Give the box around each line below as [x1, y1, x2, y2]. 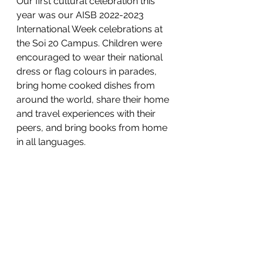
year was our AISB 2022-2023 [16, 9, 146, 21]
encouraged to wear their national [16, 52, 165, 63]
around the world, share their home [16, 94, 171, 105]
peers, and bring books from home [16, 122, 170, 133]
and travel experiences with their [16, 108, 158, 119]
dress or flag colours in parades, [16, 66, 159, 77]
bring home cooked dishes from [16, 80, 157, 91]
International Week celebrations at [16, 23, 165, 35]
